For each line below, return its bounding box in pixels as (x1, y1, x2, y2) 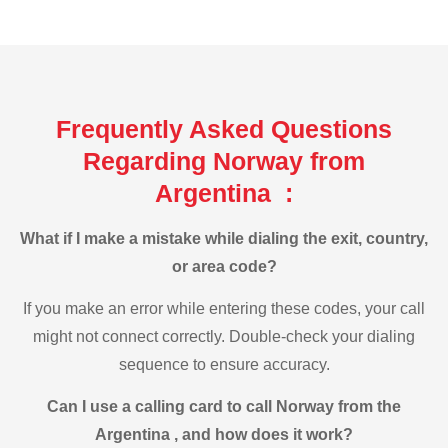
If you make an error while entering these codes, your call (23, 300, 425, 318)
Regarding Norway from (83, 146, 365, 175)
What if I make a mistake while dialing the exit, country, (20, 229, 428, 247)
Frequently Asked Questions (56, 114, 392, 143)
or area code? (171, 257, 277, 275)
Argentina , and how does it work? (95, 426, 353, 444)
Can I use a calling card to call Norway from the (47, 398, 401, 416)
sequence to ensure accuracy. (118, 356, 330, 374)
